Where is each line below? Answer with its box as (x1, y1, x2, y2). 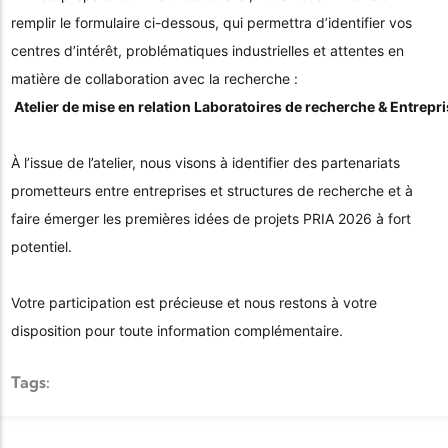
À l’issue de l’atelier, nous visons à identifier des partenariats (11, 153, 400, 171)
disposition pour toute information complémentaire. (11, 321, 343, 339)
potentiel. (11, 237, 72, 255)
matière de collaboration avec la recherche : (11, 69, 298, 87)
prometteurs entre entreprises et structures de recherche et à (11, 181, 413, 199)
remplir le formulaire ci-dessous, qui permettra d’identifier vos (11, 13, 412, 31)
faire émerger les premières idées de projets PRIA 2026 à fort (11, 209, 411, 227)
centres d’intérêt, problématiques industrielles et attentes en (11, 41, 404, 59)
